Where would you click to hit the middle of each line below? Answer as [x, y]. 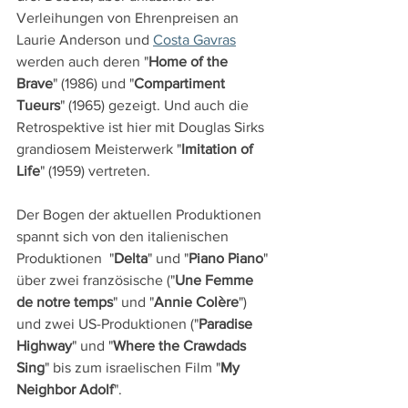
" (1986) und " [93, 84]
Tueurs [38, 106]
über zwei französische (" [96, 280]
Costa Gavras [194, 40]
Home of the [190, 62]
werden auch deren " [82, 62]
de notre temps [65, 302]
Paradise [227, 324]
